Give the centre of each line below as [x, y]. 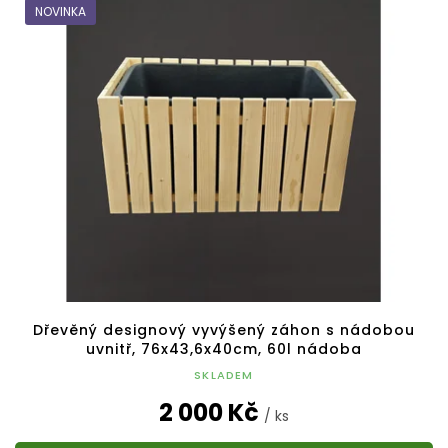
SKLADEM [224, 375]
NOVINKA [60, 12]
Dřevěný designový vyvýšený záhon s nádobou [224, 330]
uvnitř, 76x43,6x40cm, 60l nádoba [224, 349]
